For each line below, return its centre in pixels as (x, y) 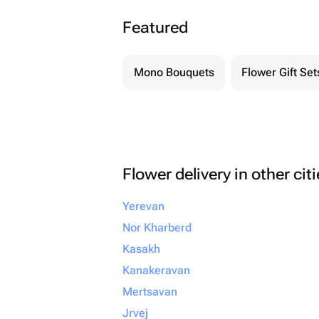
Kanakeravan (156, 270)
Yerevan (143, 206)
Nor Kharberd (157, 228)
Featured (155, 27)
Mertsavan (150, 292)
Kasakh (141, 249)
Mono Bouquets (174, 72)
